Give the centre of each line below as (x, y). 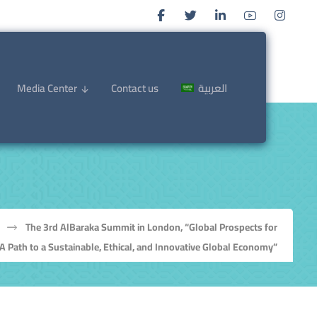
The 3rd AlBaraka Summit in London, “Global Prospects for (152, 227)
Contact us (134, 88)
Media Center (47, 88)
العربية (213, 88)
